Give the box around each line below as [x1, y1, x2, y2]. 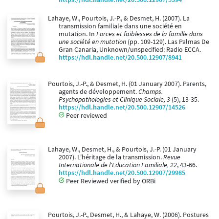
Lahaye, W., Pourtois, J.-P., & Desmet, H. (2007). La [47, 14, 190, 23]
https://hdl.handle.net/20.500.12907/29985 [59, 169, 185, 177]
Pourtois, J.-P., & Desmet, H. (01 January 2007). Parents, [47, 80, 206, 88]
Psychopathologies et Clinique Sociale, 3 [59, 95, 170, 104]
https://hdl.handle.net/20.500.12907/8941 [59, 53, 182, 62]
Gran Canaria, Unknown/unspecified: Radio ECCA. [59, 45, 201, 54]
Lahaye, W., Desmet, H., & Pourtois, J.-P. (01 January [47, 145, 197, 154]
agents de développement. [59, 88, 138, 96]
